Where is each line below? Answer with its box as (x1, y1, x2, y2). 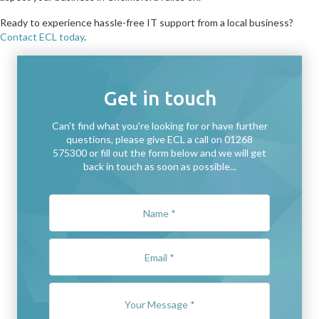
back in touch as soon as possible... (83, 160, 236, 172)
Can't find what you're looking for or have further (51, 120, 268, 132)
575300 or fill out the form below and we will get (53, 147, 266, 159)
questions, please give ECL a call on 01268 (66, 133, 253, 145)
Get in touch (103, 87, 216, 109)
